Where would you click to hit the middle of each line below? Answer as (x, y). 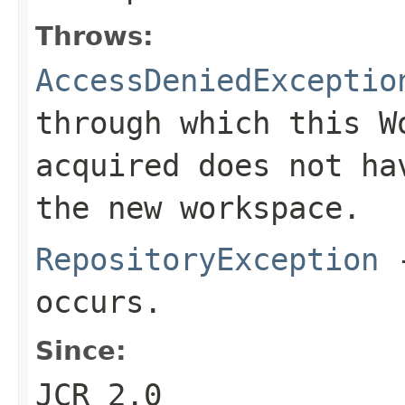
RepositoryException (207, 259)
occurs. (99, 301)
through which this (207, 122)
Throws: (94, 36)
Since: (81, 350)
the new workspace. (198, 207)
